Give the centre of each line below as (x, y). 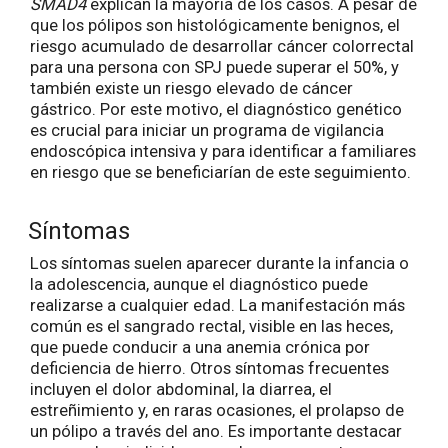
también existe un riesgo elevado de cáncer (191, 88)
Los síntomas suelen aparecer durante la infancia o (219, 264)
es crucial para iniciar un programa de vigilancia (207, 130)
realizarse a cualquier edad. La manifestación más (217, 306)
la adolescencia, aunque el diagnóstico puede (199, 285)
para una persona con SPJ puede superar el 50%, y (214, 67)
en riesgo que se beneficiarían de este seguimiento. (220, 172)
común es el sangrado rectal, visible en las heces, (211, 327)
